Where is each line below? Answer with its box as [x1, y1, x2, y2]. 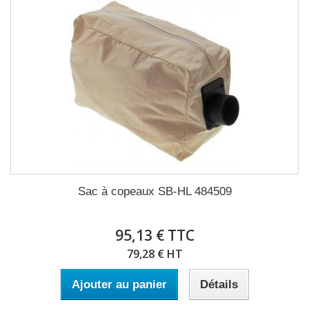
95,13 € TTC [114, 226, 195, 245]
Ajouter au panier [71, 278, 167, 291]
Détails [199, 278, 238, 291]
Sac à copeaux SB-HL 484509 [77, 185, 232, 198]
